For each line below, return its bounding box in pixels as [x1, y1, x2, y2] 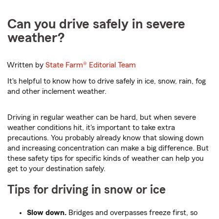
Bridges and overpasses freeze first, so [66, 209, 197, 217]
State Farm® [45, 61, 89, 69]
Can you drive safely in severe [7, 17, 185, 31]
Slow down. [27, 209, 66, 217]
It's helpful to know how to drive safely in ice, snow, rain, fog [7, 77, 206, 86]
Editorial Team [89, 61, 136, 69]
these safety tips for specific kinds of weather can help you [7, 154, 204, 163]
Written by [7, 61, 46, 69]
